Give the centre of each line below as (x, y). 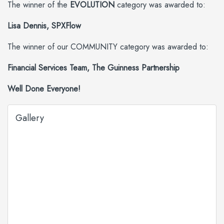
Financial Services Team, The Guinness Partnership (93, 68)
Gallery (30, 118)
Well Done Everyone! (44, 89)
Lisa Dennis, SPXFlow (44, 26)
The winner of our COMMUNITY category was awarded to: (108, 47)
